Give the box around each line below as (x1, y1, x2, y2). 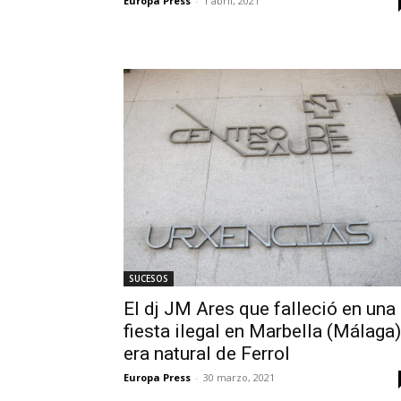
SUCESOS (129, 272, 168, 286)
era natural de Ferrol (124, 343, 290, 365)
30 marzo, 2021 (203, 371, 275, 385)
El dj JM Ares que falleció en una (124, 298, 396, 320)
